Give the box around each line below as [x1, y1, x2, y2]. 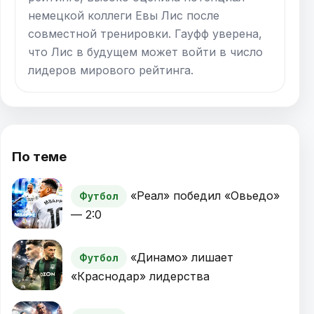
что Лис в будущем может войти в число [28, 44, 263, 59]
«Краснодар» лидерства [71, 269, 210, 284]
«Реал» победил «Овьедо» [130, 189, 280, 203]
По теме [12, 149, 67, 165]
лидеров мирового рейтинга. [28, 62, 193, 77]
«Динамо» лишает [130, 250, 233, 265]
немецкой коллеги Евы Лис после [28, 8, 219, 22]
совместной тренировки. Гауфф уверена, [28, 26, 262, 41]
